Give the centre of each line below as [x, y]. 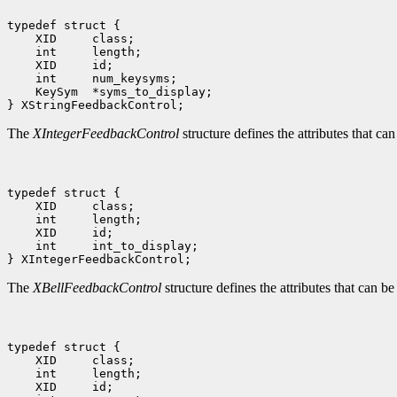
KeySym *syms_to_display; [121, 92]
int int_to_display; [113, 246]
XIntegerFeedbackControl [106, 134]
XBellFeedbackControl [97, 288]
